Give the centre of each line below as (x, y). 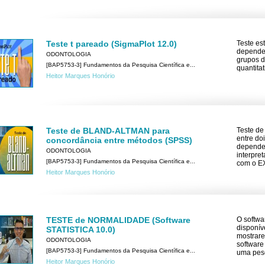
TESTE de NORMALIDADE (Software (118, 220)
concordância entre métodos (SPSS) (119, 140)
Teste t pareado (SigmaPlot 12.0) (112, 44)
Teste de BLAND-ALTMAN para (108, 131)
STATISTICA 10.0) (81, 230)
